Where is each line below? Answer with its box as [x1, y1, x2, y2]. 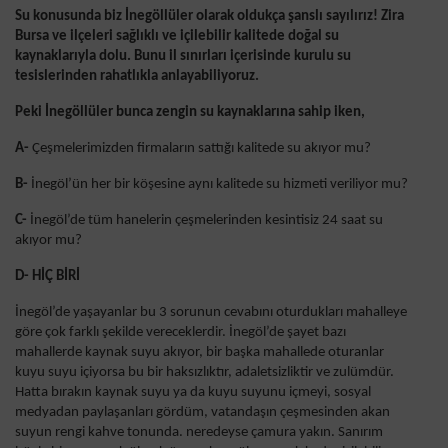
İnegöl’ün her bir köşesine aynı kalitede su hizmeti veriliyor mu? [31, 177, 408, 193]
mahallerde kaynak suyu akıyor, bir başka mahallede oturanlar [15, 345, 384, 361]
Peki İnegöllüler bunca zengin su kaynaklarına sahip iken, [15, 105, 365, 121]
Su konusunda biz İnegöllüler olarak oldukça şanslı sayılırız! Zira [15, 9, 404, 25]
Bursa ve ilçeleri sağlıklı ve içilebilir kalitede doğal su [15, 29, 339, 45]
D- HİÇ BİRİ [15, 269, 80, 285]
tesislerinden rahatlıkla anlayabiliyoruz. [15, 69, 259, 85]
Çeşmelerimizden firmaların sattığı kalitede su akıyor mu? [32, 141, 371, 157]
